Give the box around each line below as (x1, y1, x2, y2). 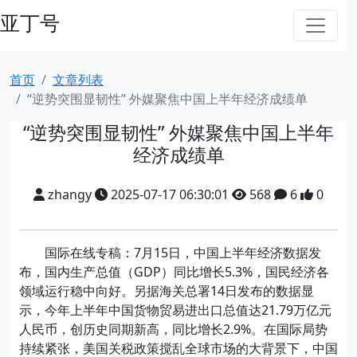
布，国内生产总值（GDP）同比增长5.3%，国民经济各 (19, 263, 329, 280)
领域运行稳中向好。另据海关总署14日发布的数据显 (19, 282, 314, 300)
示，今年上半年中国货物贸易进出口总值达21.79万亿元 (19, 301, 331, 319)
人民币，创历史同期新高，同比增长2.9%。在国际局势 (19, 320, 328, 338)
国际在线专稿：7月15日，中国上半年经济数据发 (19, 244, 321, 261)
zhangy (45, 186, 95, 203)
